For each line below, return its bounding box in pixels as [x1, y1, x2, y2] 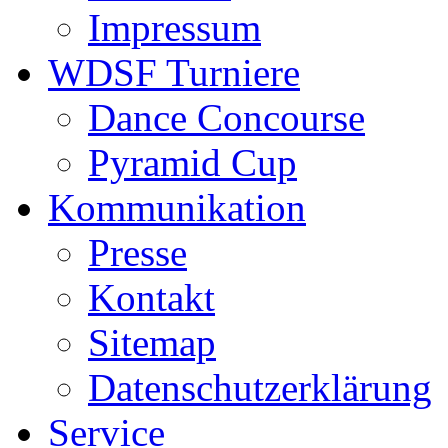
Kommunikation [48, 185, 306, 229]
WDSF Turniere [48, 50, 300, 94]
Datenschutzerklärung [88, 365, 432, 409]
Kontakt [88, 275, 215, 319]
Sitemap [88, 320, 216, 364]
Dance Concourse [88, 95, 365, 139]
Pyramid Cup [88, 140, 297, 184]
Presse [88, 230, 187, 274]
